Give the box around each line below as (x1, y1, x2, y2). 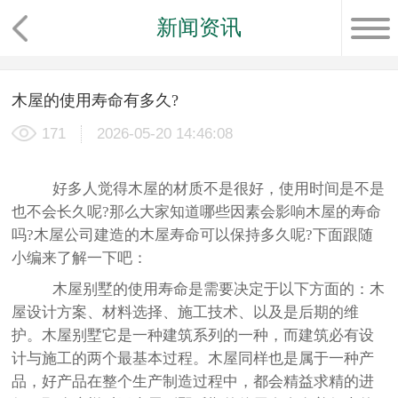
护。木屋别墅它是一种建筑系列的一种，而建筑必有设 (12, 326, 375, 344)
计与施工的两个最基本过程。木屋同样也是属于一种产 (12, 349, 375, 367)
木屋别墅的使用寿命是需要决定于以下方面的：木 (42, 280, 386, 298)
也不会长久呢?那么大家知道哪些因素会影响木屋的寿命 (12, 203, 382, 220)
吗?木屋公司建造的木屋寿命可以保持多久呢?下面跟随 (12, 226, 374, 243)
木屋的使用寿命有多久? (12, 91, 179, 109)
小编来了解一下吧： (12, 249, 148, 267)
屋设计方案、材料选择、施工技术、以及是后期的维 (12, 303, 360, 321)
